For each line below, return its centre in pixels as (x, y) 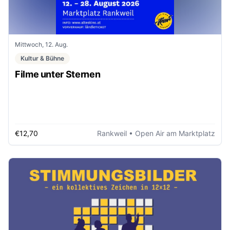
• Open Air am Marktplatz (171, 133)
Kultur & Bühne (42, 58)
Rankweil (112, 133)
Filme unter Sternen (58, 74)
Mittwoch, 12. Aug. (41, 44)
